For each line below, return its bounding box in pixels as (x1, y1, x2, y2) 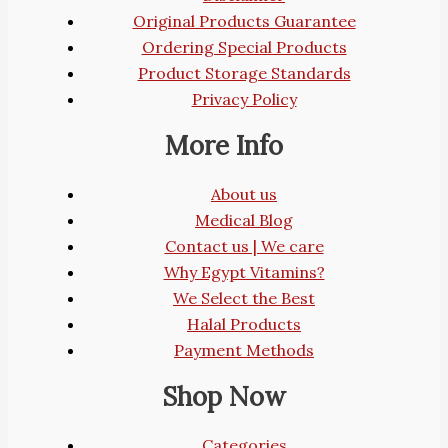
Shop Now (162, 380, 286, 414)
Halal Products (187, 313, 301, 334)
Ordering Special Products (141, 36, 347, 57)
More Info (165, 129, 283, 163)
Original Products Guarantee (132, 10, 356, 31)
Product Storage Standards (137, 62, 351, 83)
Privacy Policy (191, 88, 297, 109)
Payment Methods (174, 339, 314, 360)
